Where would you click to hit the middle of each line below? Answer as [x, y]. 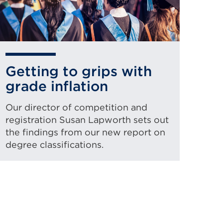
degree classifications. [55, 145]
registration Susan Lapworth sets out [87, 120]
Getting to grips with [79, 71]
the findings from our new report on [85, 132]
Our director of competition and [76, 107]
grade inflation [57, 86]
